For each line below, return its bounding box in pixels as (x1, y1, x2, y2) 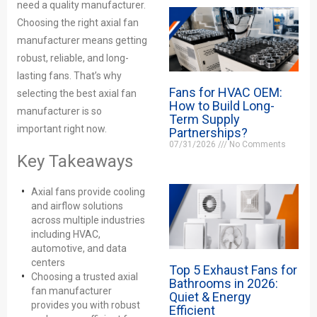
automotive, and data (31, 243, 127, 254)
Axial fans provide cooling (31, 186, 145, 197)
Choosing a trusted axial (31, 271, 138, 282)
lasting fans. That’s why (17, 70, 122, 81)
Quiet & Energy (168, 289, 251, 304)
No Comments (226, 139, 286, 150)
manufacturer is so (17, 105, 102, 117)
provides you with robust (31, 299, 140, 311)
